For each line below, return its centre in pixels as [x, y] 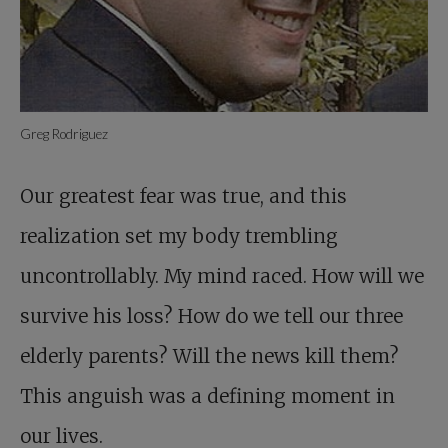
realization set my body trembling [179, 236]
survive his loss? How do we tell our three [211, 316]
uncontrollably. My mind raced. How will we [222, 276]
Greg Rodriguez [64, 134]
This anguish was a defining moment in [207, 396]
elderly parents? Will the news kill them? [209, 356]
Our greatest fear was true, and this [183, 196]
